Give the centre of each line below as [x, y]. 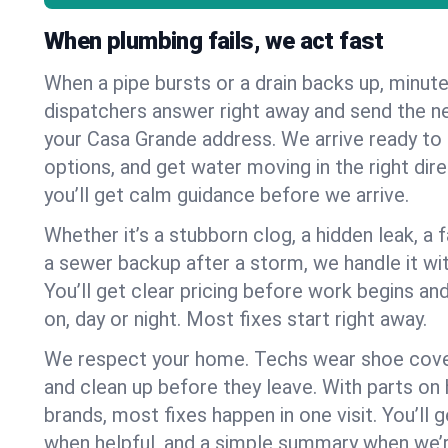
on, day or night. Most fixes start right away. [235, 319]
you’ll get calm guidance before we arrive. [226, 195]
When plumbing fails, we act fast [214, 41]
